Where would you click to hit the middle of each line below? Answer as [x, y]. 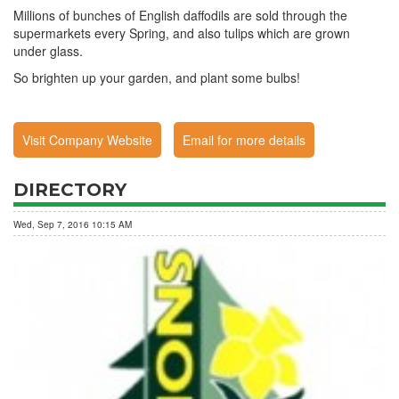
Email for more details [244, 140]
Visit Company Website [87, 140]
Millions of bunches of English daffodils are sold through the [180, 15]
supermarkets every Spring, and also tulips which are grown [182, 33]
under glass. [48, 51]
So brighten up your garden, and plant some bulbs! [157, 77]
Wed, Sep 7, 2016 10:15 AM [73, 224]
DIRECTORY [70, 190]
